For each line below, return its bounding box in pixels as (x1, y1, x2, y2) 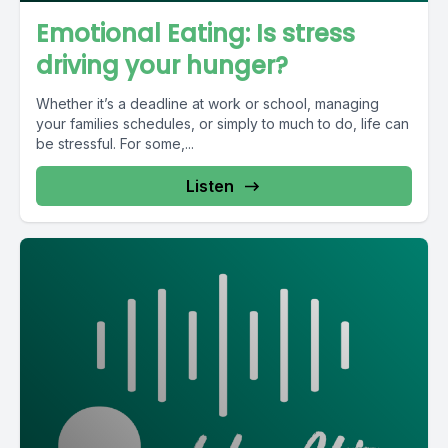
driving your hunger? (36, 49, 288, 82)
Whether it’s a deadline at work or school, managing (36, 95, 379, 112)
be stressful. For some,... (36, 135, 194, 152)
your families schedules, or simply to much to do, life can (36, 115, 409, 132)
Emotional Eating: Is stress (36, 17, 355, 50)
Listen (186, 176, 234, 196)
